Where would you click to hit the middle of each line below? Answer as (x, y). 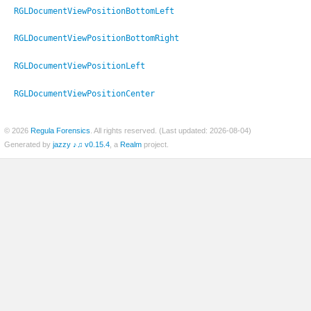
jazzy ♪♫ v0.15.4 (81, 145)
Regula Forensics (60, 131)
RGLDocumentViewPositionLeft (79, 66)
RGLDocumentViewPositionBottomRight (96, 39)
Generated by (28, 145)
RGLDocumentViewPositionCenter (84, 94)
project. (155, 145)
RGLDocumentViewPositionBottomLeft (94, 11)
